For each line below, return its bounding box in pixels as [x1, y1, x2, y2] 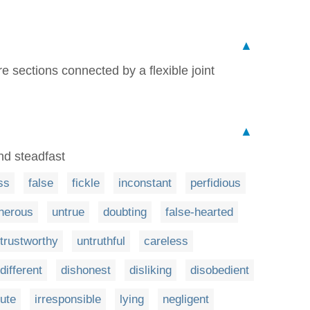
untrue [52, 205, 84, 219]
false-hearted [165, 205, 233, 219]
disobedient [190, 263, 249, 277]
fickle [72, 176, 100, 190]
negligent [163, 292, 209, 306]
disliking [129, 263, 172, 277]
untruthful [77, 234, 125, 248]
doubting [103, 205, 147, 219]
